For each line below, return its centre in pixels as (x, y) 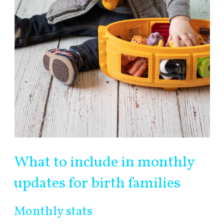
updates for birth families (97, 184)
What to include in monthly (104, 163)
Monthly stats (53, 212)
